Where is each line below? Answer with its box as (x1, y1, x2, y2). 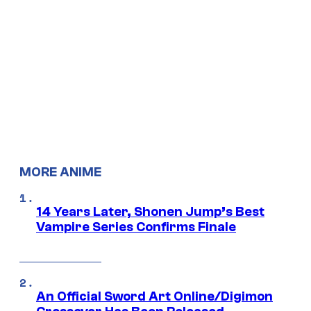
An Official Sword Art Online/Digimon (36, 288, 273, 304)
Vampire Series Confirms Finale (36, 219, 236, 235)
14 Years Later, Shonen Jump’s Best (36, 203, 264, 219)
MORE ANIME (19, 164, 101, 180)
